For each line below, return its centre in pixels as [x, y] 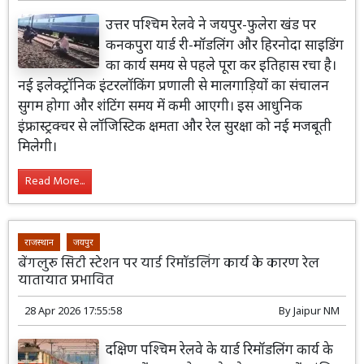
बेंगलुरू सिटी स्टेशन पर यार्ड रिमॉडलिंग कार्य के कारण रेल [169, 263]
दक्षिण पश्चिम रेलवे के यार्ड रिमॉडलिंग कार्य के [220, 349]
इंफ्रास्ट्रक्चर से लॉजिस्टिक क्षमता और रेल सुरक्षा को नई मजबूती [175, 126]
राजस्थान [39, 241]
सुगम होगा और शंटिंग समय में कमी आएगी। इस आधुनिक [160, 106]
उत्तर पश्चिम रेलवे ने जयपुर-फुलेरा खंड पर [211, 24]
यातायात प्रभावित [66, 280]
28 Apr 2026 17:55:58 [74, 310]
